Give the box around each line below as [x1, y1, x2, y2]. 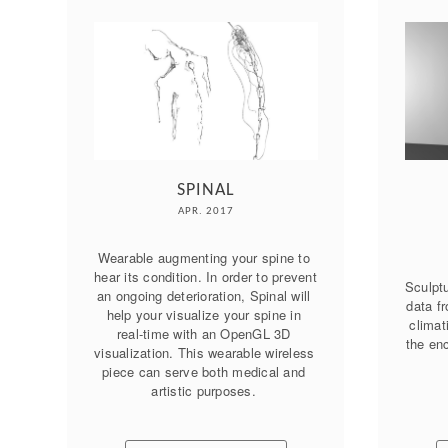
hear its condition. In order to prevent [94, 267, 317, 286]
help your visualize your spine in [106, 305, 301, 324]
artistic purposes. [151, 381, 261, 400]
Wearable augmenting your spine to [97, 248, 310, 267]
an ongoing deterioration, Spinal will [97, 286, 311, 305]
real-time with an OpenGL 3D [116, 324, 291, 343]
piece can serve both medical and [102, 362, 306, 381]
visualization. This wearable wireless [94, 343, 315, 362]
